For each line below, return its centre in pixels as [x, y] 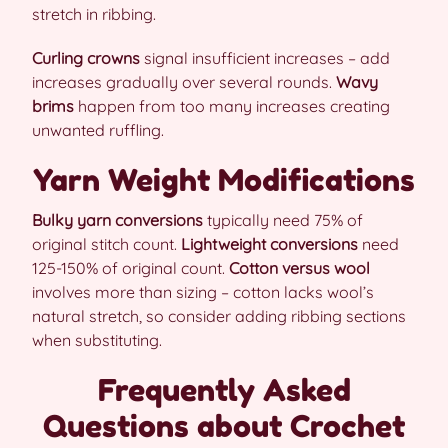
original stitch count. [106, 244]
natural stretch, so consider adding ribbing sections [219, 316]
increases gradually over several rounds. [184, 82]
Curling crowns [86, 58]
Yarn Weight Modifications [224, 180]
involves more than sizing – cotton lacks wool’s [203, 292]
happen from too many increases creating [232, 106]
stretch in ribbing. [94, 14]
